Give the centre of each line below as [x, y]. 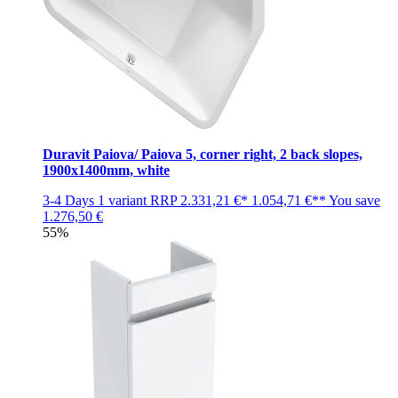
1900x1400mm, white [106, 170]
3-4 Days [68, 200]
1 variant [122, 200]
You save [354, 200]
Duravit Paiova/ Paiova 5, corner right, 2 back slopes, [203, 154]
